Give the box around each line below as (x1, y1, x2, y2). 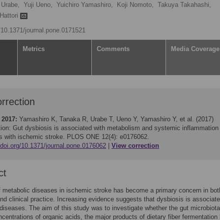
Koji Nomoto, (117, 1, 154, 8)
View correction (111, 142, 159, 149)
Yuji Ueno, (24, 1, 53, 8)
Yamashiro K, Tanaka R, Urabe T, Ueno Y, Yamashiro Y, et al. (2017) (19, 115, 214, 123)
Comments (97, 45, 130, 53)
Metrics (23, 45, 45, 53)
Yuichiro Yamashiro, (56, 1, 113, 8)
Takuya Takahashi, (158, 1, 211, 8)
